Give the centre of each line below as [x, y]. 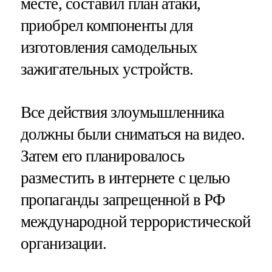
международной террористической [135, 221]
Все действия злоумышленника [122, 112]
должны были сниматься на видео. [133, 134]
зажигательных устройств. [107, 69]
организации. [63, 243]
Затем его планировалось [102, 156]
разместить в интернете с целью [125, 178]
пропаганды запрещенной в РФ [123, 199]
